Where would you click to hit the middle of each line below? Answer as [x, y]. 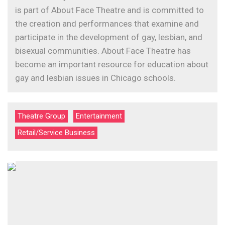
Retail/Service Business [56, 133]
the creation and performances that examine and [107, 24]
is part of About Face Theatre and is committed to [109, 10]
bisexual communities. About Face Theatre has [103, 51]
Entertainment [99, 116]
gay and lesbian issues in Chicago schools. [95, 78]
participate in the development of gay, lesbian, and [109, 37]
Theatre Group [41, 116]
